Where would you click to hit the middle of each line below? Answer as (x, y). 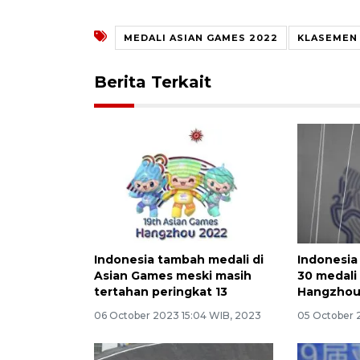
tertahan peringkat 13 (161, 291)
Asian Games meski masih (173, 275)
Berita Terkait (153, 82)
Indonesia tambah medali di (179, 259)
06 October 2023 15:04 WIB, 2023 (178, 315)
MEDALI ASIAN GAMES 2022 (201, 37)
